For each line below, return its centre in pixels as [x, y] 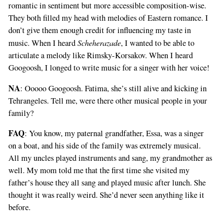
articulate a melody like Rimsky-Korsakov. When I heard [100, 55]
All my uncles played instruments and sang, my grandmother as [110, 158]
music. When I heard [43, 43]
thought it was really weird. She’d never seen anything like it [106, 195]
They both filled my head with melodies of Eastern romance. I [108, 18]
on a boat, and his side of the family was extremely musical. [104, 146]
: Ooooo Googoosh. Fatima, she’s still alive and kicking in [113, 88]
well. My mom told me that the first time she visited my [99, 170]
